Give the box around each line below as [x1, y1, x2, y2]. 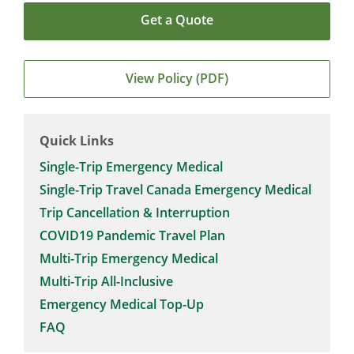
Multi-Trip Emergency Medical [40, 250, 218, 267]
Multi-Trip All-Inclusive [40, 273, 173, 290]
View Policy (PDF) [126, 70, 228, 87]
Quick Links [40, 132, 114, 149]
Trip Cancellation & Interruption [40, 204, 230, 221]
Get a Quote [141, 11, 213, 28]
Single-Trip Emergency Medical [40, 158, 223, 175]
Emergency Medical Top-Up [40, 296, 204, 313]
